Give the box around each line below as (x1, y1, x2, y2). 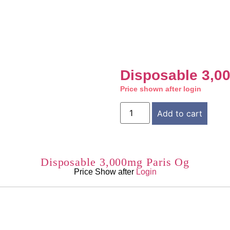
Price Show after (73, 167, 136, 177)
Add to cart (157, 108, 203, 119)
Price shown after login (120, 84, 201, 93)
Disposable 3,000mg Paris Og (40, 156, 190, 169)
